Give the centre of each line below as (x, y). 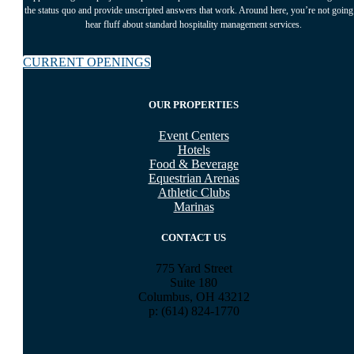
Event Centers (194, 136)
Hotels (194, 150)
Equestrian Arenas (194, 178)
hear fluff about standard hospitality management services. (194, 24)
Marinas (194, 207)
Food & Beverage (194, 164)
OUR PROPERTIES (194, 104)
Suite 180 (194, 283)
